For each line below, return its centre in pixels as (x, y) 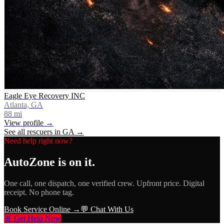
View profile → (29, 122)
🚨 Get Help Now (32, 218)
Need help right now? (38, 140)
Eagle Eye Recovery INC (44, 95)
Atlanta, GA (23, 104)
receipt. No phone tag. (39, 192)
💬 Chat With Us (107, 209)
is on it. (75, 162)
